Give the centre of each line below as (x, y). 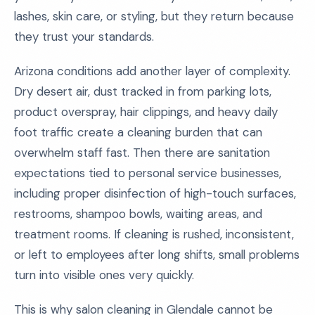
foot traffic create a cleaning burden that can (138, 132)
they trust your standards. (84, 37)
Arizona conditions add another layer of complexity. (152, 71)
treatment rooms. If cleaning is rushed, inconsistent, (154, 234)
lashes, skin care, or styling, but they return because (154, 16)
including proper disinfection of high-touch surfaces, (155, 193)
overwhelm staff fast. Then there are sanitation (142, 153)
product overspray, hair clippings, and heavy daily (146, 112)
